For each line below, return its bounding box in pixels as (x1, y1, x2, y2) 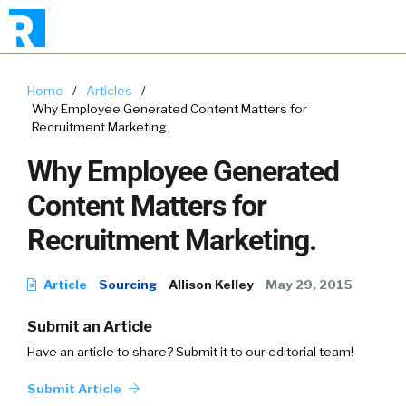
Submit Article (27, 382, 124, 396)
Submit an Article (27, 318, 152, 335)
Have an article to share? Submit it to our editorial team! (27, 344, 353, 359)
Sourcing (99, 277, 157, 292)
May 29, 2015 (266, 277, 353, 292)
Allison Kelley (169, 277, 254, 292)
